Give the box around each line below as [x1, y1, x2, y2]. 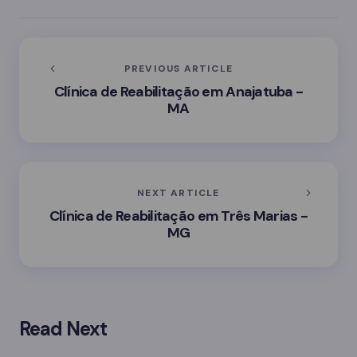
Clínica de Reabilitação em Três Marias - [49, 206, 308, 226]
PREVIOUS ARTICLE [124, 61, 233, 75]
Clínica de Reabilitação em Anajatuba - [53, 81, 304, 101]
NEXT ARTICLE [137, 186, 220, 199]
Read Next [19, 316, 108, 341]
